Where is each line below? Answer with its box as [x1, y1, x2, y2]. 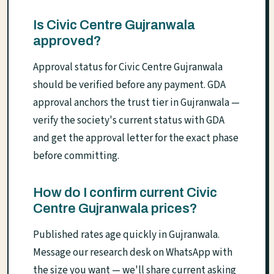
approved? [33, 34, 102, 49]
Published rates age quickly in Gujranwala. [33, 228, 220, 243]
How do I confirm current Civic [33, 185, 217, 201]
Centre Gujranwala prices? [33, 201, 198, 217]
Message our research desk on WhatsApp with [33, 245, 232, 261]
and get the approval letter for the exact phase [33, 131, 239, 146]
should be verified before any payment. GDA [33, 78, 226, 93]
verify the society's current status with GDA [33, 113, 224, 128]
